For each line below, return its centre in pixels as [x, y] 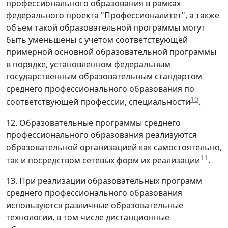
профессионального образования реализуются [102, 135]
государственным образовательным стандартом [104, 77]
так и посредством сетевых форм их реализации [103, 161]
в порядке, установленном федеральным [88, 64]
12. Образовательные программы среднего [93, 122]
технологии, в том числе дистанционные [88, 218]
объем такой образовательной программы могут [106, 28]
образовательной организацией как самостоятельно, [114, 147]
